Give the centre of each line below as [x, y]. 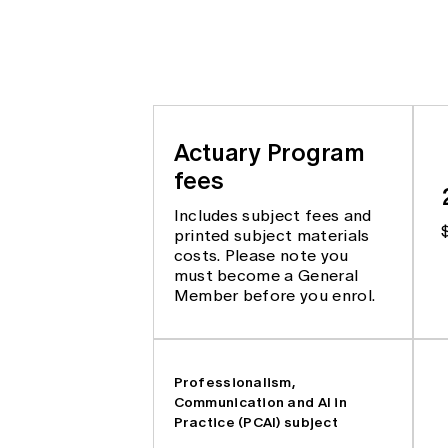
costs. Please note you [261, 255]
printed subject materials [271, 235]
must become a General [266, 275]
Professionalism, [235, 381]
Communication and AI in [260, 401]
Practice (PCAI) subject [256, 421]
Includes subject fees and [272, 215]
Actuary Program [269, 151]
